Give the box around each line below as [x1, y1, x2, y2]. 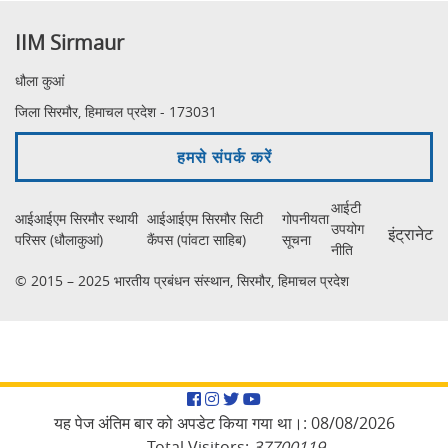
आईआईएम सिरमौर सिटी [147, 208, 264, 228]
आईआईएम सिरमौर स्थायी [15, 208, 138, 228]
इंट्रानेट [387, 222, 433, 245]
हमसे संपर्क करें [176, 146, 272, 168]
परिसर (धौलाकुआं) [15, 229, 103, 249]
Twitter [242, 387, 295, 409]
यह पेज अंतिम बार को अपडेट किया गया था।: [53, 412, 307, 434]
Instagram [222, 387, 299, 409]
